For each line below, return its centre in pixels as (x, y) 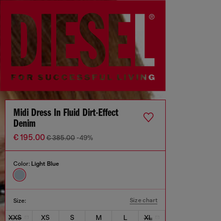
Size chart (144, 201)
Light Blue (45, 164)
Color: (22, 164)
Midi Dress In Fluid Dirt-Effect (66, 113)
